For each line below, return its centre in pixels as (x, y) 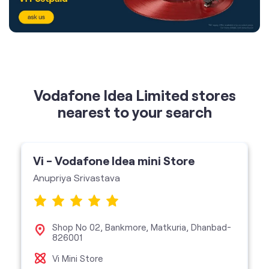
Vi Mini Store (77, 176)
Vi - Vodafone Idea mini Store (113, 78)
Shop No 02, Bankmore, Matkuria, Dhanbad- (141, 145)
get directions (76, 202)
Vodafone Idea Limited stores (134, 14)
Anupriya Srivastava (76, 95)
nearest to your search (134, 30)
